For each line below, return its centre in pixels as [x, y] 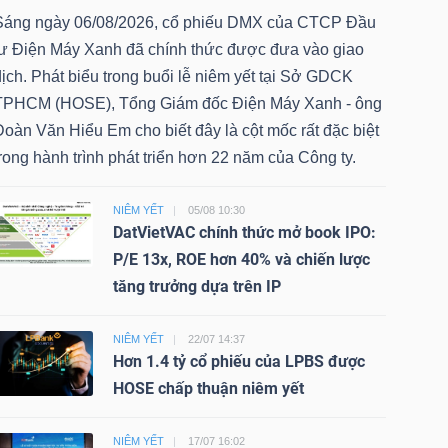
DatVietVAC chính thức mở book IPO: [244, 232]
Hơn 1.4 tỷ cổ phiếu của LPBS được [238, 361]
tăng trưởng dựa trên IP [196, 286]
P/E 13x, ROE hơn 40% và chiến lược [241, 259]
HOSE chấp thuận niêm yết [208, 388]
